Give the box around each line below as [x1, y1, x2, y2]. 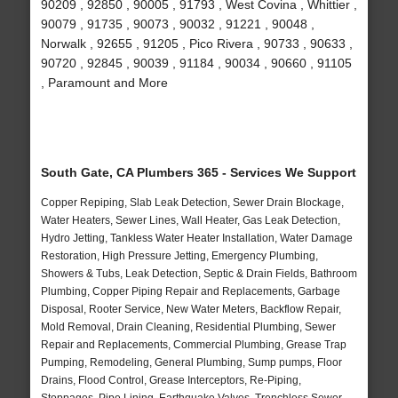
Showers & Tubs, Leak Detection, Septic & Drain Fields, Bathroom [40, 267, 357, 281]
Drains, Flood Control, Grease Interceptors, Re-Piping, [40, 374, 301, 387]
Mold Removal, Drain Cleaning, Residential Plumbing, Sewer [40, 321, 336, 334]
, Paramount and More [40, 76, 168, 91]
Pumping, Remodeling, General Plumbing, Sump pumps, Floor [40, 356, 342, 370]
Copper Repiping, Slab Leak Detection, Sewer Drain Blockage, [40, 196, 344, 210]
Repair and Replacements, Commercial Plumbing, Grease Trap [40, 338, 346, 352]
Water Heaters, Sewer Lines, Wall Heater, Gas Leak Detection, [40, 214, 340, 227]
